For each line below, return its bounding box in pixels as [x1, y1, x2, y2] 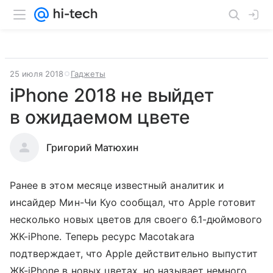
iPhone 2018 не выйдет [10, 84, 214, 106]
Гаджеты [71, 69, 105, 79]
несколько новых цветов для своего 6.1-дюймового [10, 213, 263, 225]
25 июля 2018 [10, 69, 63, 79]
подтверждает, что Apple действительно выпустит [10, 247, 258, 260]
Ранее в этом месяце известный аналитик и [10, 179, 224, 191]
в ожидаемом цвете [10, 106, 190, 128]
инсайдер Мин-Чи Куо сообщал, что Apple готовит [10, 196, 257, 208]
